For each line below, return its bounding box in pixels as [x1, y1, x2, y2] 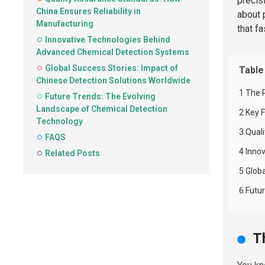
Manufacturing [36, 19, 93, 28]
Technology [36, 117, 83, 126]
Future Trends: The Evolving [45, 92, 156, 101]
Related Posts [45, 148, 100, 158]
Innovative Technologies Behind [45, 35, 170, 44]
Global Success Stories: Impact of [45, 63, 178, 73]
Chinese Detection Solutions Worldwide [36, 76, 190, 85]
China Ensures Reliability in [36, 7, 141, 16]
